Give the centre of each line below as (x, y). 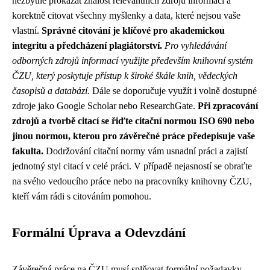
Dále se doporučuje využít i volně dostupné (173, 91)
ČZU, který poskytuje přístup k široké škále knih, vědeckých (125, 76)
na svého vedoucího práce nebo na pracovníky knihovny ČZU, (132, 181)
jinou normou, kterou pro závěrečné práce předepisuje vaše (133, 136)
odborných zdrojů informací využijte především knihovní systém (133, 61)
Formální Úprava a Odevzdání (99, 233)
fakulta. (28, 151)
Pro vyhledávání (196, 46)
